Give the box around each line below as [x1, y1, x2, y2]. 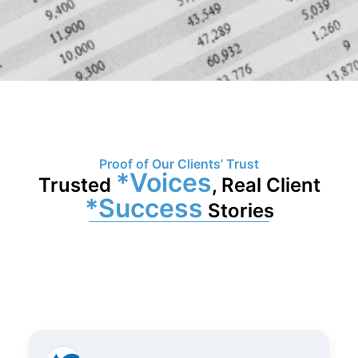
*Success [84, 193, 203, 225]
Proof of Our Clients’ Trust [99, 156, 259, 173]
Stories [202, 199, 274, 223]
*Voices [115, 167, 212, 199]
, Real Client [211, 173, 320, 197]
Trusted [38, 173, 116, 197]
